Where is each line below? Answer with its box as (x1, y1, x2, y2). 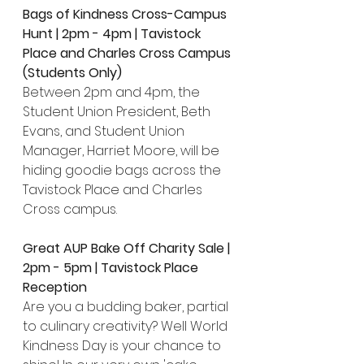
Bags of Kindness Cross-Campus (23, 5, 230, 24)
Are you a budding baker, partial (23, 297, 232, 316)
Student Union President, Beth (23, 102, 214, 121)
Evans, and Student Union (23, 122, 188, 141)
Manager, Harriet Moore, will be (23, 141, 223, 160)
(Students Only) (23, 63, 122, 82)
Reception (23, 278, 87, 297)
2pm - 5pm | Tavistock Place (23, 258, 201, 277)
